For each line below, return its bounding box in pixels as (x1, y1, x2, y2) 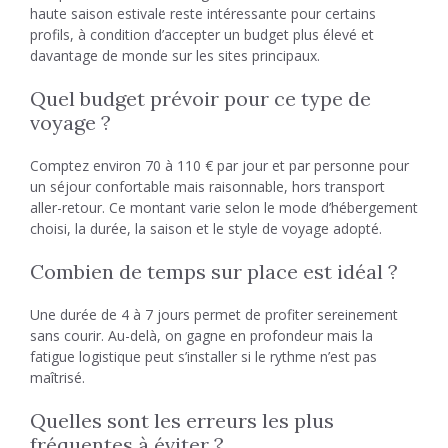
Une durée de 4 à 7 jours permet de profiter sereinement (30, 305, 398, 324)
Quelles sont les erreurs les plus (30, 408, 334, 433)
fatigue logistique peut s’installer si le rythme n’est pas (30, 347, 377, 366)
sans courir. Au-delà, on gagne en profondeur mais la (30, 326, 373, 345)
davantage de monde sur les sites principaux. (30, 46, 320, 65)
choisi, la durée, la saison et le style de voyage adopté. (30, 219, 382, 238)
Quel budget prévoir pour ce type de (30, 86, 371, 111)
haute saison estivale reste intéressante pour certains (30, 4, 376, 23)
